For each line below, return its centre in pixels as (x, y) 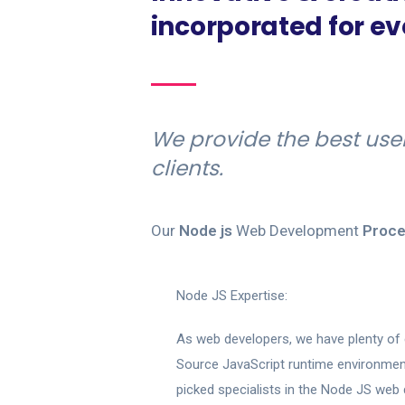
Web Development (299, 231)
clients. (187, 168)
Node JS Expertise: (231, 296)
